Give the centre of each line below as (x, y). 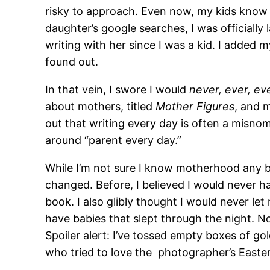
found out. (74, 61)
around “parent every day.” (115, 140)
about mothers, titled (101, 106)
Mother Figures (195, 106)
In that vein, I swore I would (118, 89)
